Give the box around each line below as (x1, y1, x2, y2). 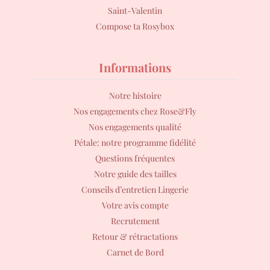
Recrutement (110, 215, 160, 227)
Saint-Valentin (108, 5, 162, 17)
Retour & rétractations (92, 231, 178, 243)
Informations (99, 59, 171, 76)
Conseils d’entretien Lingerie (81, 184, 189, 196)
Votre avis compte (101, 199, 169, 212)
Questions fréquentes (95, 152, 175, 165)
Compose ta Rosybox (96, 20, 174, 33)
